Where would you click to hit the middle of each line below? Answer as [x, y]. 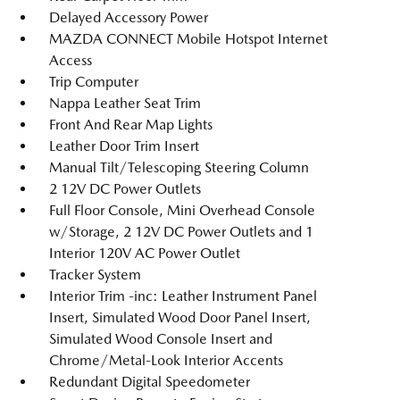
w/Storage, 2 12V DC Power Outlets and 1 [181, 232]
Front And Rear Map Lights [131, 125]
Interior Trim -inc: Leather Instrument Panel [183, 296]
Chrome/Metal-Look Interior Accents [166, 360]
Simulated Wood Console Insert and [161, 339]
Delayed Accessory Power [129, 17]
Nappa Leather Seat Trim [125, 103]
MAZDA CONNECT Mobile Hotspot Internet [188, 39]
